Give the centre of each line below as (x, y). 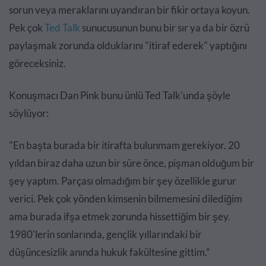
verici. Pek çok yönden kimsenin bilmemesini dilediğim (126, 199)
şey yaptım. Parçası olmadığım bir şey (92, 181)
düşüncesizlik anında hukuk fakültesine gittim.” (109, 252)
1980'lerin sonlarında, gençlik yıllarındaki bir (105, 235)
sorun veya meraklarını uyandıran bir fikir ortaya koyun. (129, 10)
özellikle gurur (205, 181)
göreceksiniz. (37, 64)
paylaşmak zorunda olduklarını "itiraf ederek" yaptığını (128, 46)
